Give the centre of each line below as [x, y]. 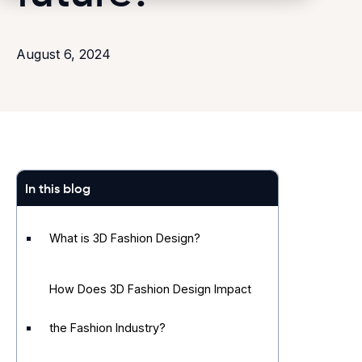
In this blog [58, 188]
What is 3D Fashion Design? [125, 238]
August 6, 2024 [63, 54]
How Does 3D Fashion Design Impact [150, 289]
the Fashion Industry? [107, 328]
